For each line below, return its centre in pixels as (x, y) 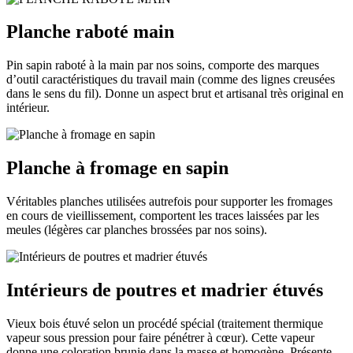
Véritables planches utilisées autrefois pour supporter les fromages (169, 202)
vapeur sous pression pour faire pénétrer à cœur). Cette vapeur (160, 337)
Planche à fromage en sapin (117, 168)
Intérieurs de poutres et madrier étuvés (165, 290)
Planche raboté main (90, 32)
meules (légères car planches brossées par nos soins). (137, 230)
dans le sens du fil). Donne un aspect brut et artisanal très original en (175, 94)
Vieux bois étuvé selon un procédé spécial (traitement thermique (165, 323)
